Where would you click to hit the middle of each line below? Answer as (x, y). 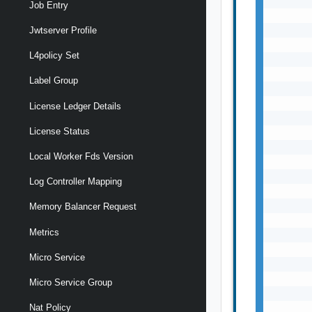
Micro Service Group (71, 282)
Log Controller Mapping (76, 182)
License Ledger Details (75, 106)
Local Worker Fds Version (81, 157)
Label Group (54, 81)
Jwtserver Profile (63, 31)
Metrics (44, 232)
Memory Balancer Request (83, 207)
